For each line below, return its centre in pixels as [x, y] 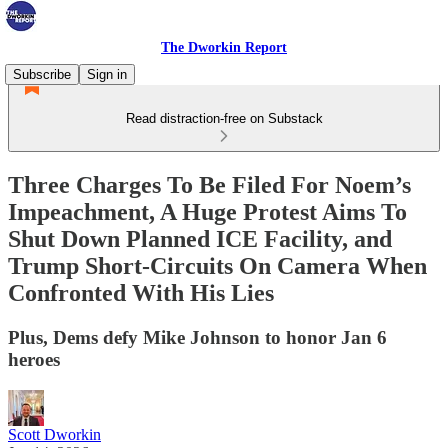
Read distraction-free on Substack [224, 118]
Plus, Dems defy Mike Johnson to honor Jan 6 [197, 337]
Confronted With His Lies [141, 292]
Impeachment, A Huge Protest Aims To [207, 211]
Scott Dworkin [54, 434]
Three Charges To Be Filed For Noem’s [209, 184]
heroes [34, 359]
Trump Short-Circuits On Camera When [217, 265]
